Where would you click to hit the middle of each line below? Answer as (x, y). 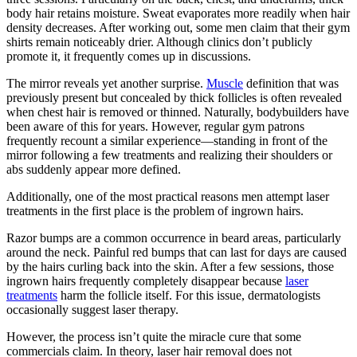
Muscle (225, 83)
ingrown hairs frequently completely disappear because (146, 280)
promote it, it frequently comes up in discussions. (129, 56)
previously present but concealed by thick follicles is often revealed (174, 97)
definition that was (291, 83)
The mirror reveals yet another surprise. (106, 83)
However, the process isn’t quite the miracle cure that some (154, 336)
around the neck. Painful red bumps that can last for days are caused (177, 252)
